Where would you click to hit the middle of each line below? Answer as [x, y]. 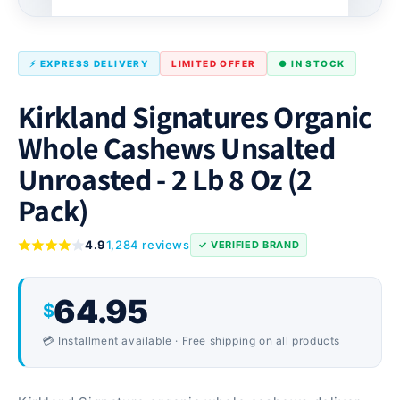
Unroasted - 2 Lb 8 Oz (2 [165, 179]
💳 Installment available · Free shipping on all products [192, 341]
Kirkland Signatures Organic [195, 117]
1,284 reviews [148, 245]
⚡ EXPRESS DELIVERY [89, 63]
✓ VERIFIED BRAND [249, 245]
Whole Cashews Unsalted [177, 148]
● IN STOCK [312, 63]
